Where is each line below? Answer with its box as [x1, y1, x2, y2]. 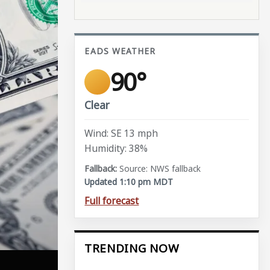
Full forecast [84, 193, 139, 207]
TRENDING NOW [84, 240, 179, 257]
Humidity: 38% [84, 142, 148, 155]
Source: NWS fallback [119, 163, 201, 175]
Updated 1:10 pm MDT [84, 176, 174, 188]
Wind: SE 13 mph [84, 126, 159, 140]
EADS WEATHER [84, 45, 156, 57]
